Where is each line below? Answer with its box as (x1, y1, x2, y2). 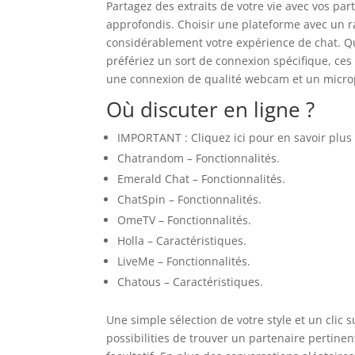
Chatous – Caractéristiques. (117, 274, 264, 289)
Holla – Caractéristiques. (117, 233, 247, 248)
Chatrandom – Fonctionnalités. (117, 151, 281, 166)
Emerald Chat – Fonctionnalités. (117, 171, 286, 186)
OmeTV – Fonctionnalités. (117, 212, 252, 227)
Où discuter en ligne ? (106, 95, 315, 124)
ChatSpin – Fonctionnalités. (117, 192, 262, 207)
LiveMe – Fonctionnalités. (117, 254, 251, 269)
